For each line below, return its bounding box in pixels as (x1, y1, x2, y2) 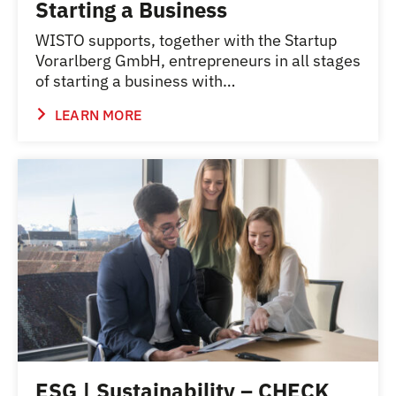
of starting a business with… (35, 70, 235, 91)
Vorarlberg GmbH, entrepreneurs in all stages (35, 49, 361, 71)
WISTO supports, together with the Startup (35, 29, 337, 50)
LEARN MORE (55, 105, 141, 124)
